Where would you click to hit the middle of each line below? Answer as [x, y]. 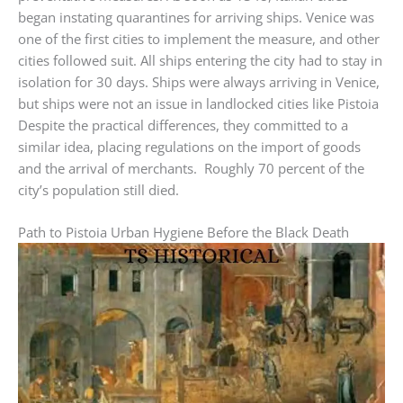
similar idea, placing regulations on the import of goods [189, 147]
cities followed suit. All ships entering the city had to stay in [200, 61]
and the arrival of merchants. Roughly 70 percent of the [191, 169]
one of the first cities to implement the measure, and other [199, 39]
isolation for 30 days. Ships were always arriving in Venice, [199, 82]
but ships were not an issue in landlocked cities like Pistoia [198, 104]
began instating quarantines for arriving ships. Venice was [196, 18]
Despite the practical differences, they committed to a [183, 125]
